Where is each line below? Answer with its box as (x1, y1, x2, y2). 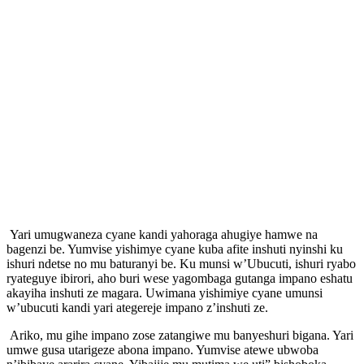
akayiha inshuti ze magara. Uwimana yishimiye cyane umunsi (6, 285, 323, 300)
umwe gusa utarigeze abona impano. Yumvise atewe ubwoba (6, 342, 318, 357)
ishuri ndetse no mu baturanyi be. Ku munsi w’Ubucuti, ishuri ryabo (6, 256, 356, 271)
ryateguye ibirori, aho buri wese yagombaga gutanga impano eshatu (6, 271, 353, 285)
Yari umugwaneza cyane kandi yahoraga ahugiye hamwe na (6, 227, 318, 241)
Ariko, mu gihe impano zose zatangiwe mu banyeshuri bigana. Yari (6, 327, 353, 342)
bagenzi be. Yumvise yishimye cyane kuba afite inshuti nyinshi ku (6, 241, 343, 256)
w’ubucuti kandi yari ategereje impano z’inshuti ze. (6, 300, 268, 314)
